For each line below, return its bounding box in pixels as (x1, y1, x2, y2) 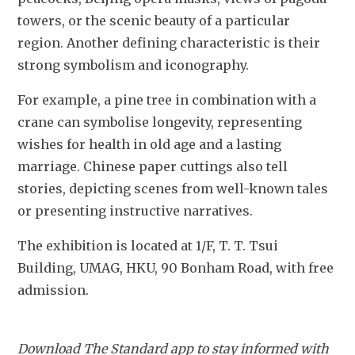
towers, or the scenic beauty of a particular (17, 13, 290, 29)
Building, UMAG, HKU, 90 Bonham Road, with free (17, 260, 334, 277)
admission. (17, 282, 89, 299)
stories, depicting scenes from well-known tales (17, 181, 328, 197)
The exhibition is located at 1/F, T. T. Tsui (17, 238, 278, 254)
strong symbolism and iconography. (17, 57, 252, 74)
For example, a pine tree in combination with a (17, 92, 316, 109)
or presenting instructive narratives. (17, 203, 253, 219)
